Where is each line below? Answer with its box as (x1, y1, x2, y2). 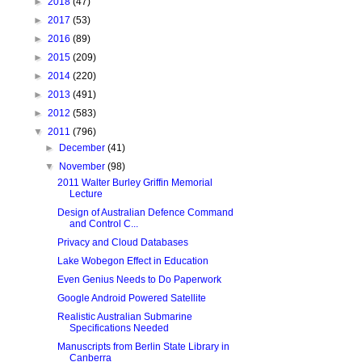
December (59, 142, 108, 154)
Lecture (69, 188, 103, 200)
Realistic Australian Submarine (57, 311, 192, 322)
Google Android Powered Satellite (57, 293, 206, 304)
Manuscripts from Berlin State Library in (57, 341, 229, 352)
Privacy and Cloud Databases (57, 237, 188, 248)
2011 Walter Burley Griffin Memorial (57, 177, 213, 188)
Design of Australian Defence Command (57, 207, 234, 218)
